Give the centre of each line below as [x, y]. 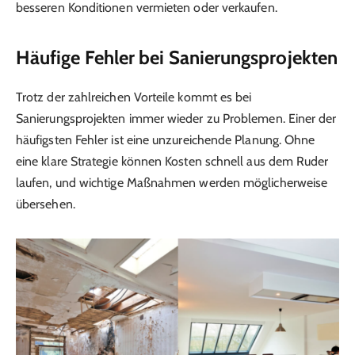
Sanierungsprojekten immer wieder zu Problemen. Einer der [176, 118]
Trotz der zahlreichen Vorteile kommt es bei [134, 97]
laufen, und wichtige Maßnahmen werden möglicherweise [172, 182]
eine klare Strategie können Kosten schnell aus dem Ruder [172, 161]
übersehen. [46, 204]
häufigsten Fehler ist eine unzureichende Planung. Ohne [166, 139]
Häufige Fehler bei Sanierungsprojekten [177, 57]
